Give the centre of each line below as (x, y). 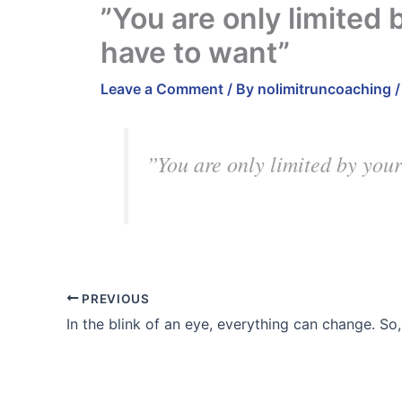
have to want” (195, 52)
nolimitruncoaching (326, 88)
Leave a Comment (162, 88)
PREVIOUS (114, 298)
